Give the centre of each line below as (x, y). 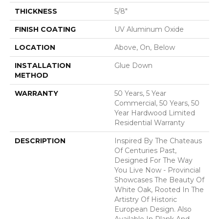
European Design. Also (153, 209)
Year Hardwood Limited (155, 113)
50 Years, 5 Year (140, 94)
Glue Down (133, 66)
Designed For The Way (153, 161)
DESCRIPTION (40, 141)
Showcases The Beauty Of (159, 180)
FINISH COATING (45, 30)
